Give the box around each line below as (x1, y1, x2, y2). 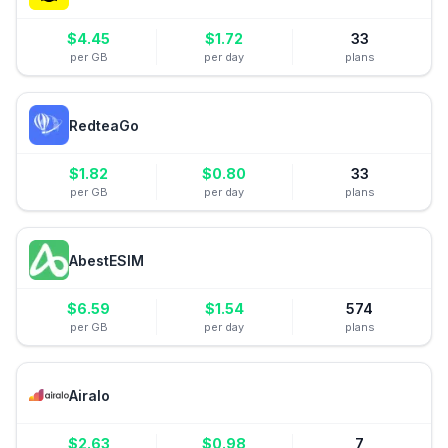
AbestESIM (69, 251, 144, 269)
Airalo (69, 386, 110, 404)
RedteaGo (69, 116, 139, 134)
